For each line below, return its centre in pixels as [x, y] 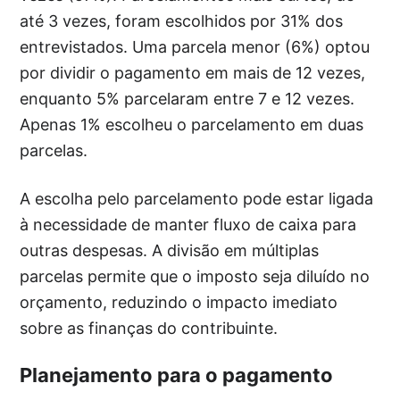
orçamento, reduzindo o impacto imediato [179, 303]
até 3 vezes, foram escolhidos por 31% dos [182, 21]
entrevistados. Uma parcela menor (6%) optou [195, 47]
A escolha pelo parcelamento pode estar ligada [197, 199]
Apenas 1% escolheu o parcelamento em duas [192, 125]
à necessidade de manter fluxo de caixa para [188, 225]
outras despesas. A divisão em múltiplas [170, 251]
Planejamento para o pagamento [177, 375]
